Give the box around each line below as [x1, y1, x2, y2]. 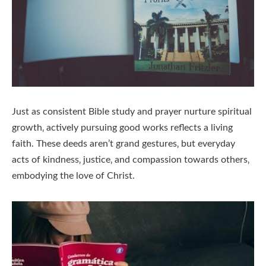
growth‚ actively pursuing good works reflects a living [12, 123, 233, 133]
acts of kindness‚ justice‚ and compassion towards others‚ [12, 155, 249, 165]
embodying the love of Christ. [12, 171, 135, 181]
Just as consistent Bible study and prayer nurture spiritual [12, 107, 252, 117]
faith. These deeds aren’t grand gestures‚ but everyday [12, 139, 235, 149]
